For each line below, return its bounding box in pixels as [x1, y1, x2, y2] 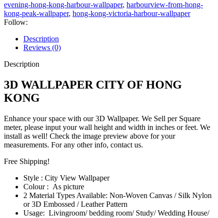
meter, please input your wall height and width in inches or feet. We [4, 123, 210, 131]
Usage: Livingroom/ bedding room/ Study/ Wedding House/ [23, 208, 209, 217]
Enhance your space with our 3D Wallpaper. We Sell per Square [4, 114, 200, 123]
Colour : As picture [23, 182, 84, 191]
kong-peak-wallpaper [4, 9, 69, 18]
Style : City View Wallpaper [23, 173, 109, 182]
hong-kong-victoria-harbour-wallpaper [73, 9, 190, 18]
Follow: [4, 18, 28, 26]
